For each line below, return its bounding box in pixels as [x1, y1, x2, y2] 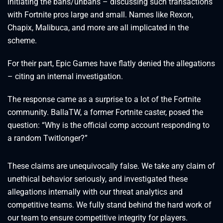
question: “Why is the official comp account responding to [7, 120, 210, 130]
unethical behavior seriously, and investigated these [7, 174, 188, 184]
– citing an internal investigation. [7, 72, 123, 82]
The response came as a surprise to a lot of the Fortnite [7, 95, 201, 105]
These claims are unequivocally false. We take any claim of [7, 161, 215, 171]
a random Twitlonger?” [7, 133, 88, 143]
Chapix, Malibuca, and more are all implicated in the [7, 23, 189, 33]
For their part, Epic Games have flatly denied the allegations [7, 59, 215, 69]
